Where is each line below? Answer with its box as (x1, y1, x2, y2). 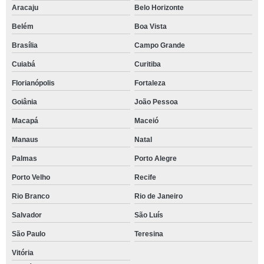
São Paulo (12, 230, 45, 238)
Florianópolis (12, 79, 55, 87)
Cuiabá (12, 60, 35, 68)
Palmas (12, 154, 37, 163)
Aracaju (12, 4, 38, 12)
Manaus (12, 136, 38, 144)
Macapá (12, 117, 38, 125)
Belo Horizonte (134, 4, 184, 12)
